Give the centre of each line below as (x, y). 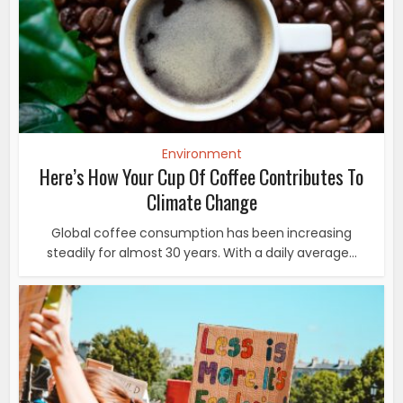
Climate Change (201, 202)
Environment (201, 154)
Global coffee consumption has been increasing (201, 233)
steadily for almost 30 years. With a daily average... (201, 253)
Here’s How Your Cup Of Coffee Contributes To (201, 177)
